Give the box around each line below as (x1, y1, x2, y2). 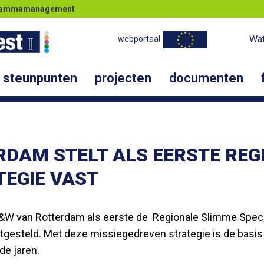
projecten (95, 71, 151, 85)
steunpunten (3, 71, 77, 85)
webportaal (118, 34, 160, 44)
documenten (169, 71, 243, 85)
